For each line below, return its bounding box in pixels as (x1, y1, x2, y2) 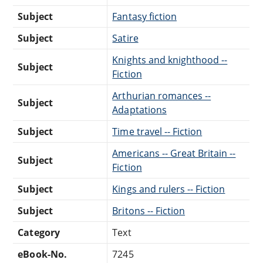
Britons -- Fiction (112, 204, 186, 218)
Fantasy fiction (112, 10, 177, 23)
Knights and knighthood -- (112, 53, 228, 67)
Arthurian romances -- (112, 89, 211, 103)
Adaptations (112, 103, 167, 117)
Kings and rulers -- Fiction (112, 183, 225, 196)
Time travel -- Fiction (112, 125, 203, 139)
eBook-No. (18, 248, 67, 261)
